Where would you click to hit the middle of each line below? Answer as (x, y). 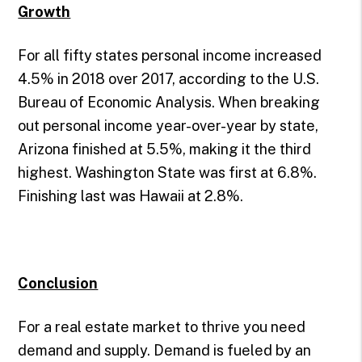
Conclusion (58, 283)
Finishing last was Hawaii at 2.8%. (131, 196)
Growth (44, 12)
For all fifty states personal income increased (170, 55)
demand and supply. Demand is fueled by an (165, 350)
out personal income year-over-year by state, (168, 126)
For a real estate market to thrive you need (162, 327)
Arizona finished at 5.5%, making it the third (165, 149)
